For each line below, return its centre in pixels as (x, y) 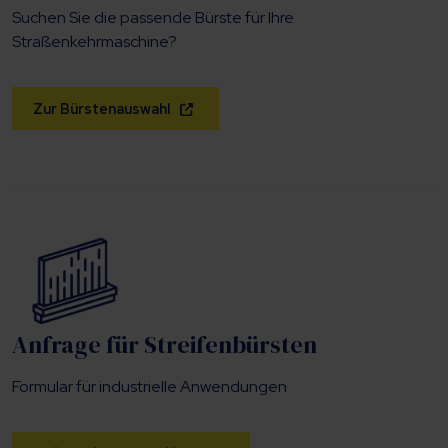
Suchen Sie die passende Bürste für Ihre (153, 17)
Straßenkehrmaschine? (94, 41)
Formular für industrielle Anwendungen (149, 387)
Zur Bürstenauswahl (101, 108)
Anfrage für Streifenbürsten (164, 345)
